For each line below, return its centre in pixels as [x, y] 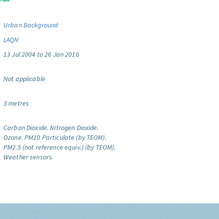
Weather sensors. [29, 157]
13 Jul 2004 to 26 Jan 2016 [41, 54]
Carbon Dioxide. [26, 128]
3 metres [16, 103]
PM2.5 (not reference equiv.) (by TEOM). [60, 147]
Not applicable [24, 79]
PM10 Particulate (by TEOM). [65, 137]
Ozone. [13, 137]
